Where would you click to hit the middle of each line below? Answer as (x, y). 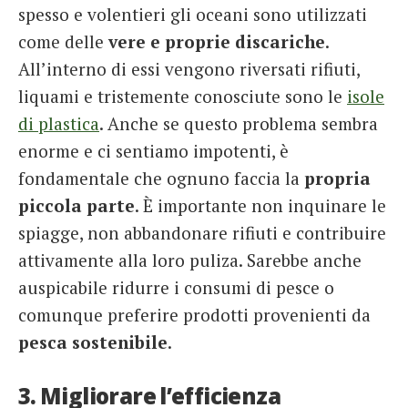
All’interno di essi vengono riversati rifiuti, (189, 69)
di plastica (59, 124)
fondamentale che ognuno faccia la (159, 178)
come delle (63, 42)
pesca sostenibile (93, 342)
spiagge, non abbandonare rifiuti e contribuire (202, 233)
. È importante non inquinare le (260, 206)
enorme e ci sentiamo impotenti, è (153, 151)
